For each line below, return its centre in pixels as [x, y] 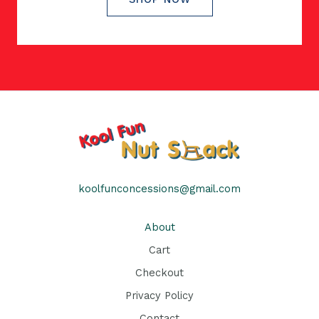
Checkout [159, 273]
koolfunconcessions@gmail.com [159, 189]
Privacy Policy [159, 296]
